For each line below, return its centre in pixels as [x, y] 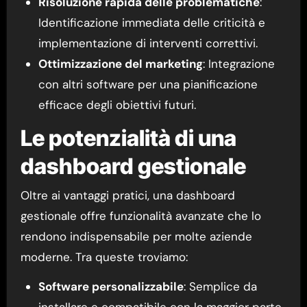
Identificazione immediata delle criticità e [151, 23]
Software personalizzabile [111, 286]
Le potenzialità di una [128, 138]
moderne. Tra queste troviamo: [104, 257]
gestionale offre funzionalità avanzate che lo [140, 216]
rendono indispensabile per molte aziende [136, 236]
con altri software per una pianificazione [148, 85]
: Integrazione [238, 64]
